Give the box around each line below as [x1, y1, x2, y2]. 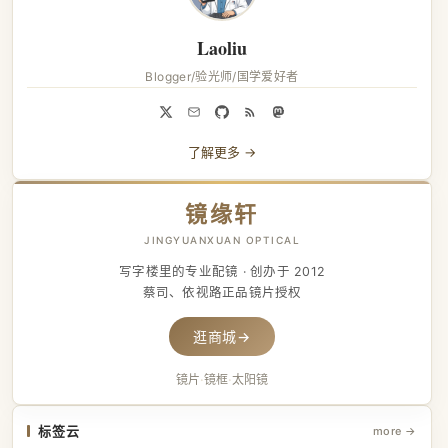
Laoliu [197, 35, 247, 61]
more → [372, 424, 417, 438]
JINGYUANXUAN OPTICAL [144, 234, 300, 246]
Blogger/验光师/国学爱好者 [145, 69, 299, 84]
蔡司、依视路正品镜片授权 [142, 285, 302, 300]
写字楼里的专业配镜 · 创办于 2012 [119, 264, 325, 279]
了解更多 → [188, 144, 256, 160]
